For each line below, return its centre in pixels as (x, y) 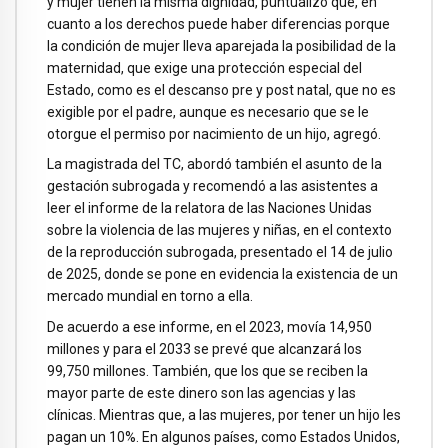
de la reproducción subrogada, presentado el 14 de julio (220, 252)
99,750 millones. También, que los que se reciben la (207, 371)
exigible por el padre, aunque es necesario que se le (208, 111)
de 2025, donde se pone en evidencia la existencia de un (222, 274)
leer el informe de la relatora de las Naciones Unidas (209, 208)
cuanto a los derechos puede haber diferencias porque (218, 23)
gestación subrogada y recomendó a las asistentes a (212, 186)
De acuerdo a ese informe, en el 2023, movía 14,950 (209, 327)
